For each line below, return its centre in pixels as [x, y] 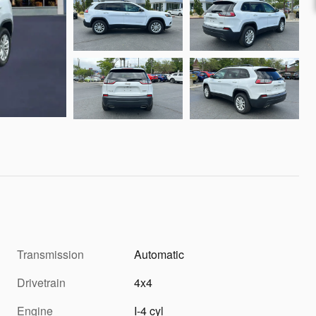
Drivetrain [41, 282]
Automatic [159, 254]
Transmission [50, 254]
